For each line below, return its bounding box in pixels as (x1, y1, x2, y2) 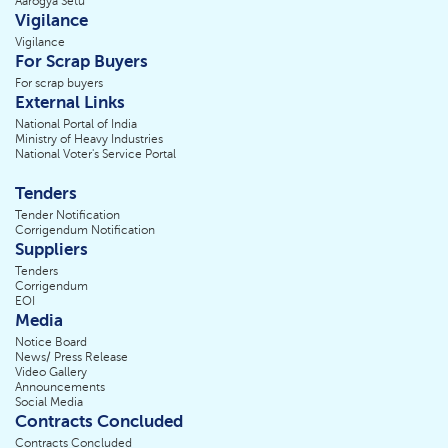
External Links (15, 93, 125, 113)
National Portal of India (15, 117, 137, 132)
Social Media (15, 395, 83, 410)
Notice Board (15, 335, 87, 350)
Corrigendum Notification (15, 223, 155, 238)
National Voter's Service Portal (15, 147, 176, 162)
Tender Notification (15, 208, 120, 223)
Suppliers (15, 240, 88, 260)
